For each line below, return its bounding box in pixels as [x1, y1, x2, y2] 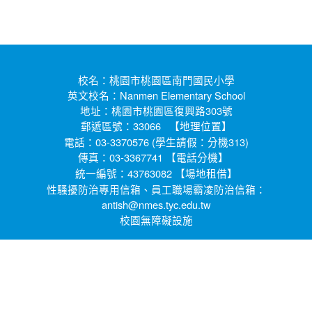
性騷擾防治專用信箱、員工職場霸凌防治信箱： [46, 182, 266, 197]
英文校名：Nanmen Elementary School [67, 88, 245, 103]
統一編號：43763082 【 [75, 166, 185, 181]
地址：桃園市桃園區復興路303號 [79, 103, 233, 118]
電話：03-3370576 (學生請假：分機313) [63, 134, 249, 150]
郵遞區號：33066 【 [80, 118, 180, 134]
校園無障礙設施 [119, 215, 193, 226]
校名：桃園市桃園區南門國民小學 [77, 72, 235, 88]
